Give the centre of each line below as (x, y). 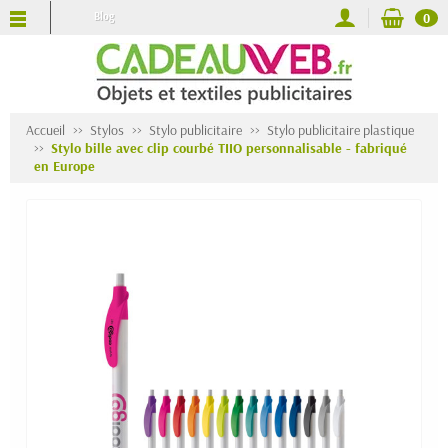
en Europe (64, 166)
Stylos (107, 130)
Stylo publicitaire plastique (340, 130)
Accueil (45, 130)
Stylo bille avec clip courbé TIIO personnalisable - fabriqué (229, 148)
